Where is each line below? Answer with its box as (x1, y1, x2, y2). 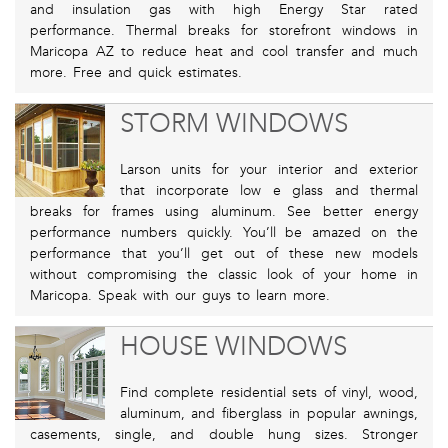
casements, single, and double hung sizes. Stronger (30, 426, 418, 444)
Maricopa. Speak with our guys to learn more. (30, 287, 330, 305)
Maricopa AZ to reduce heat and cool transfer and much (30, 43, 418, 61)
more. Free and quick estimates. (30, 64, 242, 82)
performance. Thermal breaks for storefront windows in (30, 22, 418, 40)
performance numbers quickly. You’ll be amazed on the (30, 224, 418, 242)
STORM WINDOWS (119, 108, 348, 140)
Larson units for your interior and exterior (119, 161, 418, 179)
